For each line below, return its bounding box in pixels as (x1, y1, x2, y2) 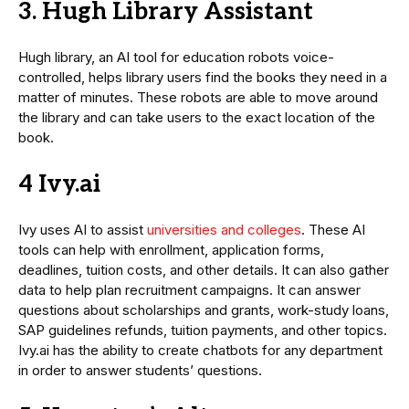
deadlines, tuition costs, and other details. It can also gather (18, 261, 389, 279)
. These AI (301, 221, 365, 239)
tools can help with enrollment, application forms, (18, 241, 324, 259)
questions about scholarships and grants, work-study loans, (18, 301, 389, 320)
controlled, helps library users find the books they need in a (18, 68, 387, 87)
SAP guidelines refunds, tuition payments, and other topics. (18, 321, 387, 340)
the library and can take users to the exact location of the (18, 109, 375, 127)
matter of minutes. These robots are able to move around (18, 89, 378, 107)
